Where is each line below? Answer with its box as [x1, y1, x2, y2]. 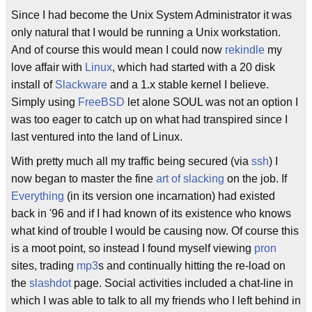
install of [11, 78, 55, 91]
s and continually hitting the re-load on [98, 259, 286, 272]
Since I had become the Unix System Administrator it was [11, 8, 292, 21]
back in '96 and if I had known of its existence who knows [11, 207, 291, 219]
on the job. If [224, 172, 287, 185]
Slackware [55, 78, 107, 91]
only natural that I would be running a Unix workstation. [11, 26, 281, 38]
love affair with [11, 61, 85, 73]
